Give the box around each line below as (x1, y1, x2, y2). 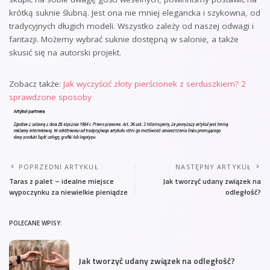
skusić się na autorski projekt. (9, 46, 121, 58)
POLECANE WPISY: (9, 218, 62, 227)
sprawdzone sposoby (9, 91, 92, 102)
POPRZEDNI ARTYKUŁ (19, 162, 99, 171)
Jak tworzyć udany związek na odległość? (78, 254, 235, 268)
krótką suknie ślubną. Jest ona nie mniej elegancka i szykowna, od (9, 7, 260, 18)
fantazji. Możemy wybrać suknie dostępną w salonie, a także (9, 33, 239, 45)
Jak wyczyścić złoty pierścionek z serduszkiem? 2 (63, 78, 246, 89)
